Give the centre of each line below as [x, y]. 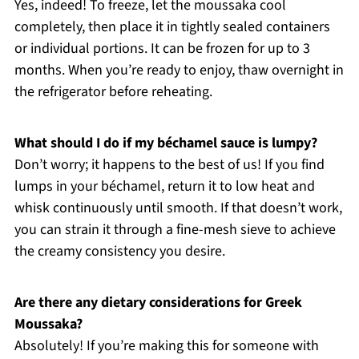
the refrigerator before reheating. [113, 91]
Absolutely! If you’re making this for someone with [166, 345]
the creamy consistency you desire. [119, 251]
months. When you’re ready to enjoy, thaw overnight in [179, 70]
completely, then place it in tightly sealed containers [172, 26]
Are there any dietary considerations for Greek [158, 302]
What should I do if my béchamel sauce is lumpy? [165, 143]
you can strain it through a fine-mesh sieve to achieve [175, 229]
